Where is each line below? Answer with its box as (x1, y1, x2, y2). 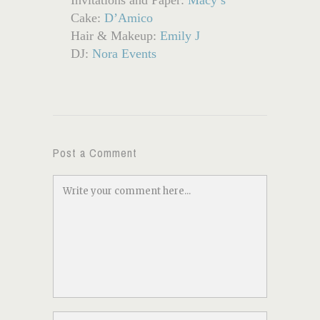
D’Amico (104, 10, 153, 25)
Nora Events (92, 46, 156, 61)
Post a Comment (53, 144, 137, 161)
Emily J (160, 28, 200, 43)
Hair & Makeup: (71, 28, 160, 43)
